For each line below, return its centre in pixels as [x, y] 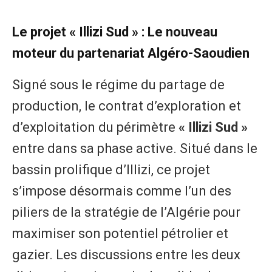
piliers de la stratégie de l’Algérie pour [126, 212]
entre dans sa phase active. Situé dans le [135, 148]
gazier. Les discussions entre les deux [126, 254]
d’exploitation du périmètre [95, 127]
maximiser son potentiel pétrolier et [120, 233]
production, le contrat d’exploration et [127, 106]
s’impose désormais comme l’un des [122, 191]
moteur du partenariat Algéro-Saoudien [131, 53]
